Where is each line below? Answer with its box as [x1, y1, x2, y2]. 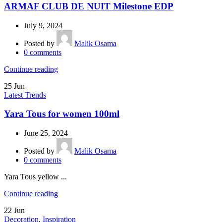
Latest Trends [4, 90, 46, 99]
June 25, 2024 [24, 129, 68, 138]
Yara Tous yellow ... [4, 172, 67, 181]
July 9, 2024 [24, 21, 62, 30]
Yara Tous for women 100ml [4, 109, 119, 119]
